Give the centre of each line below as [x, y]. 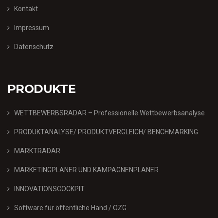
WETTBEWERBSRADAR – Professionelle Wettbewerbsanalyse [109, 113]
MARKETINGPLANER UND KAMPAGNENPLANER [86, 170]
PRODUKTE [42, 89]
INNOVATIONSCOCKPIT [49, 189]
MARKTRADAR [37, 151]
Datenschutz [34, 46]
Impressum [32, 27]
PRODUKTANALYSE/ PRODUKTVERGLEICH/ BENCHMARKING [106, 132]
